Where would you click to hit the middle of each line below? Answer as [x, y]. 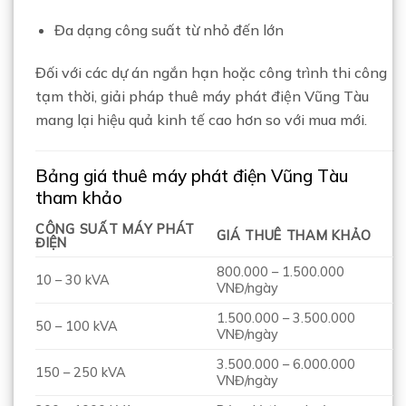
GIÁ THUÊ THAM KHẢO [295, 236]
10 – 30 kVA [72, 280]
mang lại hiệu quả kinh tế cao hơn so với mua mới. [201, 120]
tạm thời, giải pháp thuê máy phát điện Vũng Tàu [202, 97]
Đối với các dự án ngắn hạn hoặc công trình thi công [211, 73]
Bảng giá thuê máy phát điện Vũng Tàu [192, 175]
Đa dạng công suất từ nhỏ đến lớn [169, 30]
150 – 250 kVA [81, 373]
